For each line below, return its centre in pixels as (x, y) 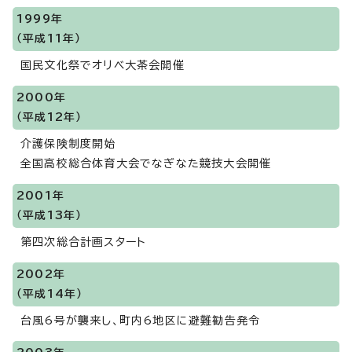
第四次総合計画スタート (84, 242)
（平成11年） (49, 38)
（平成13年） (49, 215)
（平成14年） (50, 294)
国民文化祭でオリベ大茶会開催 (103, 65)
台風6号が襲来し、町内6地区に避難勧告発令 (141, 321)
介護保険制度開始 (68, 144)
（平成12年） (49, 117)
